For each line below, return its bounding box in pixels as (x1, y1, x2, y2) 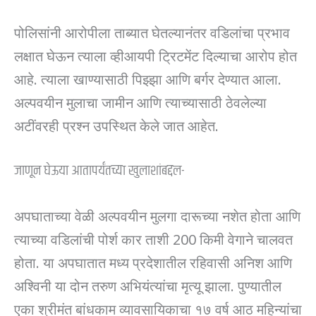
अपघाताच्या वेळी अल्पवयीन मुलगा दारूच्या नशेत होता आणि (14, 205, 300, 225)
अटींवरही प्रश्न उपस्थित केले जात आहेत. (14, 114, 219, 135)
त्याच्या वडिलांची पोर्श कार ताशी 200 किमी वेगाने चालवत (14, 228, 293, 248)
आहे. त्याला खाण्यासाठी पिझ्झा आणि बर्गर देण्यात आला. (14, 68, 281, 88)
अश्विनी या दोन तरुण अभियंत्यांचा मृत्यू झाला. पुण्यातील (14, 274, 281, 295)
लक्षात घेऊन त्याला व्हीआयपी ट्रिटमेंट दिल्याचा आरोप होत (14, 44, 297, 65)
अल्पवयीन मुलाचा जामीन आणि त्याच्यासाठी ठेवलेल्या (14, 91, 267, 111)
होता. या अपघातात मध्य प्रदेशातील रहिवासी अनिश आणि (14, 251, 292, 272)
